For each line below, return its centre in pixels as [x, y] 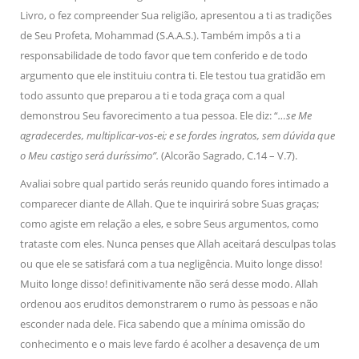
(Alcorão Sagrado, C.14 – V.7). [229, 155]
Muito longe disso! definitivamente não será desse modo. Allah [169, 284]
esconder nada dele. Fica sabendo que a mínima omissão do [163, 324]
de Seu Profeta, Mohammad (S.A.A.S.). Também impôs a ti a [160, 35]
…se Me [295, 115]
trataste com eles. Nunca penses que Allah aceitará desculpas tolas [178, 244]
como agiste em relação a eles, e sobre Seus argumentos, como [169, 224]
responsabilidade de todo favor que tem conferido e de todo [164, 55]
